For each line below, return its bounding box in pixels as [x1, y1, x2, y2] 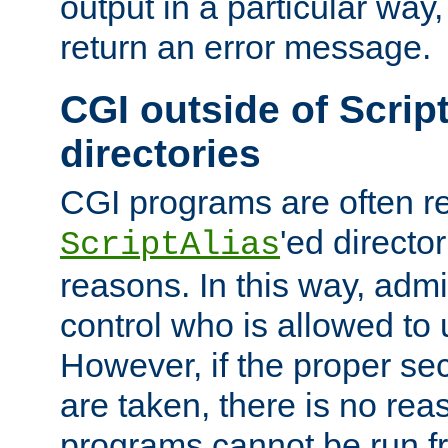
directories [60, 132, 261, 176]
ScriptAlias [60, 226, 280, 265]
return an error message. [60, 28, 431, 67]
